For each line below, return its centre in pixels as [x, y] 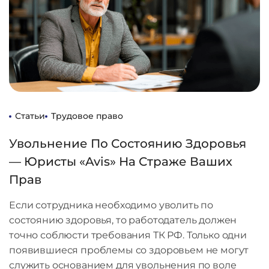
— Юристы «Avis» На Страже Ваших [121, 162]
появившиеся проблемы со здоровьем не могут [129, 250]
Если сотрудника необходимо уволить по [111, 205]
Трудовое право [87, 116]
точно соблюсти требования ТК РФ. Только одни [128, 235]
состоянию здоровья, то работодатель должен [123, 220]
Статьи [30, 116]
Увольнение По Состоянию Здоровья [128, 144]
